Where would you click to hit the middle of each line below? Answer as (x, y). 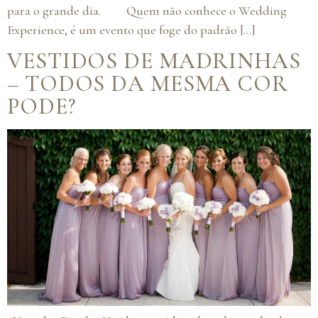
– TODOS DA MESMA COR (148, 84)
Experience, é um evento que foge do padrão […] (131, 29)
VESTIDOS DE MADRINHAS (154, 61)
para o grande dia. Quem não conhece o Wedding (147, 10)
